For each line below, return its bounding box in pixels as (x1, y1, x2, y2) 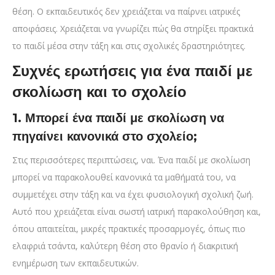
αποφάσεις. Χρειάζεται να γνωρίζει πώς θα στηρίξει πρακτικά (12, 23, 254, 35)
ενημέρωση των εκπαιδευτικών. (12, 257, 139, 269)
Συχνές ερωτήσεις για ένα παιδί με (12, 62, 252, 80)
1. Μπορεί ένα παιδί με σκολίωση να (12, 110, 224, 126)
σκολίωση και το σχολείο (12, 83, 187, 101)
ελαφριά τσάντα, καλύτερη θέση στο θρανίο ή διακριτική (12, 240, 238, 252)
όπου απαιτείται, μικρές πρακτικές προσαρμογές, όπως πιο (12, 223, 246, 235)
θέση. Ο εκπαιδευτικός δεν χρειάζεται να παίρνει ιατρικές (12, 6, 240, 18)
